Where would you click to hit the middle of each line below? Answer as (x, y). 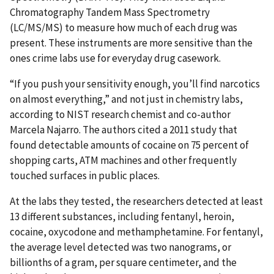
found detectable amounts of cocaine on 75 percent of (129, 145)
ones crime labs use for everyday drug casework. (115, 58)
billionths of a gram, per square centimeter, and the (123, 262)
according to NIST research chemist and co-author (120, 114)
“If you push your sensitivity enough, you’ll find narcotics (135, 83)
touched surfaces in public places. (85, 175)
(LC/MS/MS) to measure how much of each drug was (124, 28)
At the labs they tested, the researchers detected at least (136, 201)
